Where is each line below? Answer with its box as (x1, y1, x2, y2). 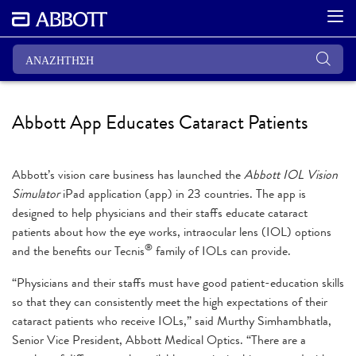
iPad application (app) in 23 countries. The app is (60, 184, 306, 203)
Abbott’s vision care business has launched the (12, 164, 244, 184)
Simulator (12, 184, 60, 203)
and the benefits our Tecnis (12, 241, 145, 260)
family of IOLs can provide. (153, 241, 291, 260)
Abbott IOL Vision (244, 164, 338, 184)
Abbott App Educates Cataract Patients (12, 108, 308, 137)
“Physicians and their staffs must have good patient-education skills (12, 273, 344, 292)
